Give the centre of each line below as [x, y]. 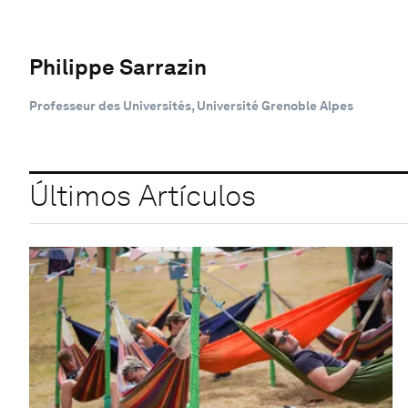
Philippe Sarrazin [118, 66]
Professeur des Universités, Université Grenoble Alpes [191, 105]
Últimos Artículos [143, 196]
